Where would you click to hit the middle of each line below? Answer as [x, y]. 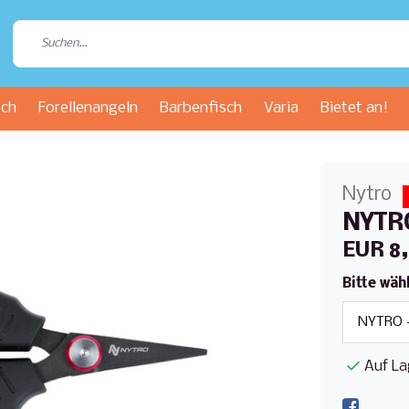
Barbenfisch [201, 108]
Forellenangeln [88, 108]
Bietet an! [354, 108]
